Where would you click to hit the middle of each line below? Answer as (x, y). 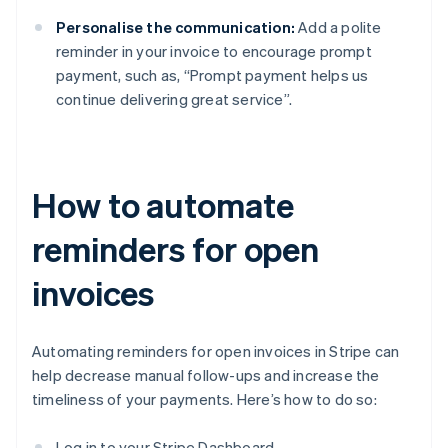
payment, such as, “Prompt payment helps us (212, 75)
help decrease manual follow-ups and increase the (206, 375)
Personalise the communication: (175, 27)
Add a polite (338, 27)
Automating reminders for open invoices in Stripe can (216, 351)
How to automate (163, 205)
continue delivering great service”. (174, 99)
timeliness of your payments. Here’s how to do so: (204, 399)
